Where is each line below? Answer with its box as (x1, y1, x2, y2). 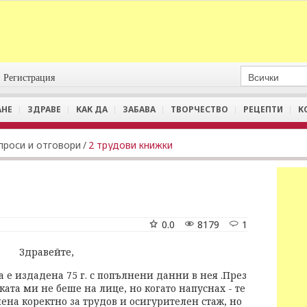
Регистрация (3, 73, 56, 83)
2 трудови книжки (88, 138, 173, 151)
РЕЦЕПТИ (243, 103, 283, 115)
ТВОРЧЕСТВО (171, 103, 228, 115)
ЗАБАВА (123, 103, 156, 115)
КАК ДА (76, 103, 108, 115)
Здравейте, (19, 245, 74, 258)
